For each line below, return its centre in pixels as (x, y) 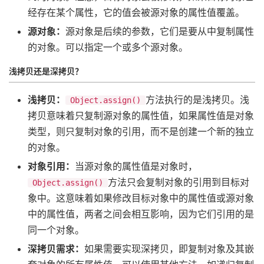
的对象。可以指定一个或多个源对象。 (108, 47)
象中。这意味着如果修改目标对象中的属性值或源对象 (141, 198)
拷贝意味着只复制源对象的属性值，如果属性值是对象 (141, 115)
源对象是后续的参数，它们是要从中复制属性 (160, 31)
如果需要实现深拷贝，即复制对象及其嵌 (169, 248)
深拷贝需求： (56, 248)
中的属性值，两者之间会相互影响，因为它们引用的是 (141, 214)
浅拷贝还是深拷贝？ (46, 71)
